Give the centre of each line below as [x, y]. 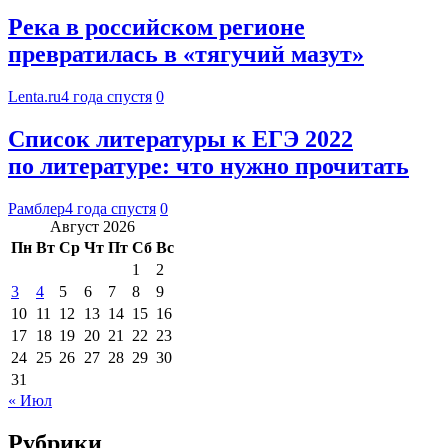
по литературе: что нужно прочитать [208, 165]
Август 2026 [92, 226]
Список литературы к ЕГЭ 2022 [180, 138]
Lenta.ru [34, 97]
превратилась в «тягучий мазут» [186, 54]
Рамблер [36, 208]
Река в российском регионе [156, 27]
